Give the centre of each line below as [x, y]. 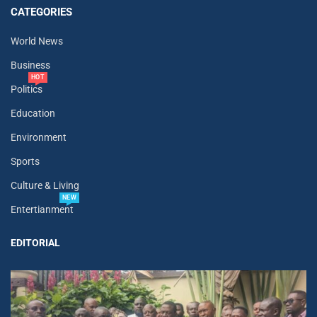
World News [37, 41]
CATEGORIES [41, 12]
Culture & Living [45, 186]
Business [30, 65]
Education [33, 114]
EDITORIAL [35, 243]
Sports [25, 162]
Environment [39, 138]
